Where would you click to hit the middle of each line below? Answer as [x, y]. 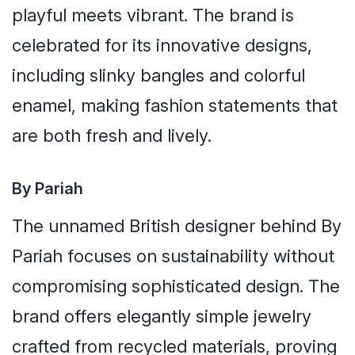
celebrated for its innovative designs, [162, 46]
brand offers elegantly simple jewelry [162, 317]
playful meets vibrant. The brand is [153, 15]
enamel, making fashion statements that [175, 106]
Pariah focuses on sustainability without [173, 256]
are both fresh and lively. [112, 136]
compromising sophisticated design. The [176, 286]
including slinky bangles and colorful [158, 76]
